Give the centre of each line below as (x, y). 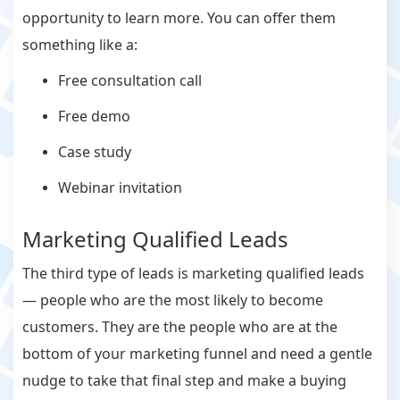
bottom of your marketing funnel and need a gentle (197, 354)
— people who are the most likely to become (173, 300)
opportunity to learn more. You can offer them (179, 18)
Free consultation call (130, 81)
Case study (95, 152)
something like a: (82, 45)
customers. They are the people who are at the (180, 327)
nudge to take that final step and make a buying (184, 381)
